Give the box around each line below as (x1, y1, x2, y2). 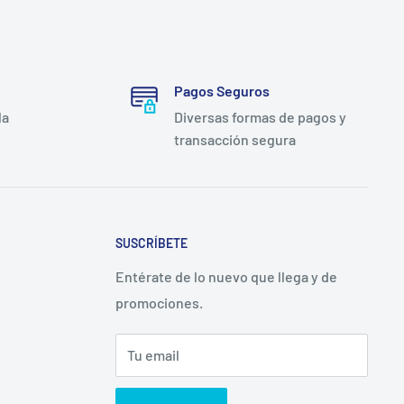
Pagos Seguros (173, 81, 270, 99)
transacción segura (173, 130, 296, 148)
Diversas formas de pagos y (173, 107, 346, 125)
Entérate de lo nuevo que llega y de (115, 268, 337, 286)
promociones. (115, 294, 203, 312)
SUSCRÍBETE (115, 234, 188, 251)
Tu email (127, 346, 179, 364)
